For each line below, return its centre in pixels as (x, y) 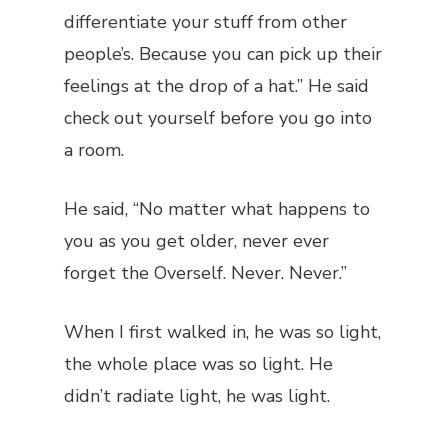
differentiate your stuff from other (205, 22)
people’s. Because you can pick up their (223, 54)
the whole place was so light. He (198, 364)
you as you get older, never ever (196, 241)
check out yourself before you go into (218, 118)
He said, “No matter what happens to (217, 209)
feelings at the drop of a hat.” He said (216, 86)
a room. (94, 150)
